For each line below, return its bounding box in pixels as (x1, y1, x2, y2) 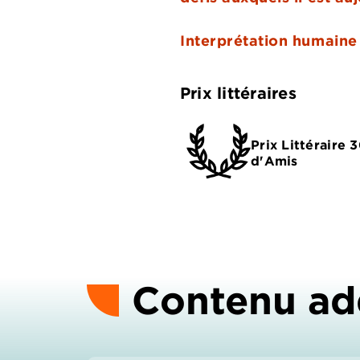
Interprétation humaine (180, 31, 358, 50)
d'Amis (251, 152, 298, 169)
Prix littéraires (180, 82, 297, 103)
